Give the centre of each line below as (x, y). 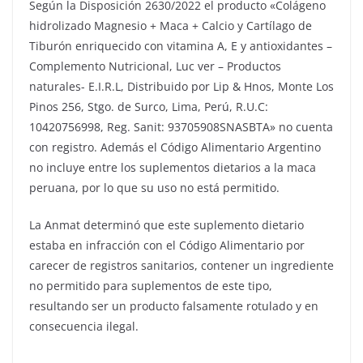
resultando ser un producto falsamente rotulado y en (174, 306)
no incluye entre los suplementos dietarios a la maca (173, 168)
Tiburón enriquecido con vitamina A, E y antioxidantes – (181, 46)
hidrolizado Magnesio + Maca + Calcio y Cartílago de (171, 26)
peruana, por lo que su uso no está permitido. (154, 188)
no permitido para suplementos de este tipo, (151, 286)
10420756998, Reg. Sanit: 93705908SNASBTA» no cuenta (181, 127)
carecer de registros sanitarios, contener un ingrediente (181, 266)
